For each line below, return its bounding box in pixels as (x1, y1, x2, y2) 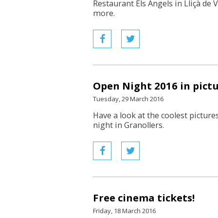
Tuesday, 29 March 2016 (93, 94, 163, 103)
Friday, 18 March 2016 (93, 206, 156, 215)
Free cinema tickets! (93, 191, 195, 204)
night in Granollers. (93, 120, 164, 130)
